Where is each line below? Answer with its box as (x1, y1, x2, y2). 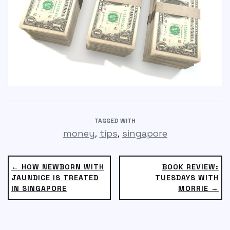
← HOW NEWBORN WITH (11, 162, 104, 171)
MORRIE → (178, 183, 219, 193)
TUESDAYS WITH (155, 172, 219, 182)
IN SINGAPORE (11, 183, 67, 193)
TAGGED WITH (94, 116, 136, 125)
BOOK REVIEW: (162, 162, 219, 171)
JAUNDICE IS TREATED (11, 172, 99, 182)
